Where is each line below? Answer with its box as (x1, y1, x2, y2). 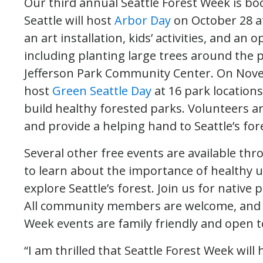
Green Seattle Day (52, 83, 151, 99)
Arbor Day (114, 12, 171, 28)
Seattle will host (24, 12, 114, 28)
